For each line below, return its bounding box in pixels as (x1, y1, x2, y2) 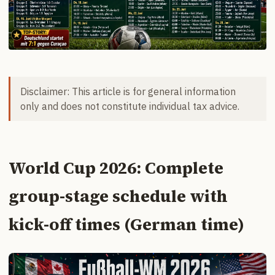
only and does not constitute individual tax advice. (20, 100, 239, 113)
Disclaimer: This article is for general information (20, 85, 236, 98)
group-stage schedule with (9, 185, 228, 208)
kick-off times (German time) (9, 213, 244, 236)
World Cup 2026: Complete (9, 157, 223, 180)
